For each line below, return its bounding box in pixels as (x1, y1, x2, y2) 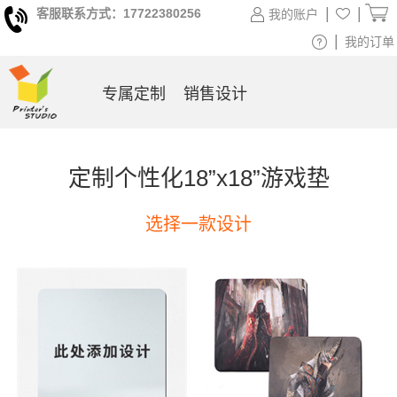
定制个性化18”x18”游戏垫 (67, 165, 330, 191)
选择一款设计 (145, 214, 252, 234)
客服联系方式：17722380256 (36, 6, 201, 20)
